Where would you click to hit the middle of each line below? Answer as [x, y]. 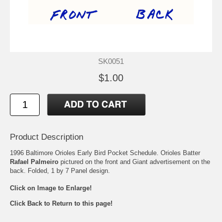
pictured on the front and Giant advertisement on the [134, 162]
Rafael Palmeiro [34, 162]
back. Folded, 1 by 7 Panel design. [60, 170]
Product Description [47, 137]
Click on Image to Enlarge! [51, 188]
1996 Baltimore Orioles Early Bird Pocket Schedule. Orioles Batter [105, 153]
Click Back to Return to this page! [61, 204]
